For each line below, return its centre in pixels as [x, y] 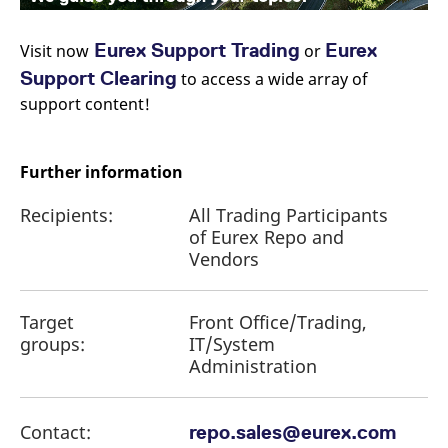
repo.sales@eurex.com [292, 432]
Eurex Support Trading [194, 50]
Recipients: [69, 215]
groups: [55, 344]
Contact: [58, 432]
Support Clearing [98, 78]
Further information [101, 172]
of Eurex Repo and [266, 237]
